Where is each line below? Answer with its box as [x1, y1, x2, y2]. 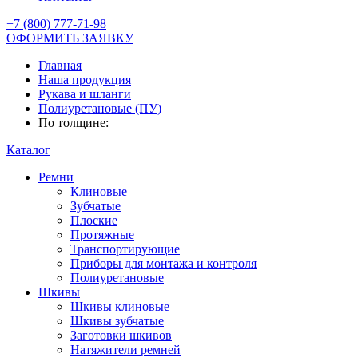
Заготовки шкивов [70, 328, 172, 342]
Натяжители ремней [70, 343, 181, 356]
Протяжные [70, 228, 134, 241]
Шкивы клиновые [70, 300, 169, 313]
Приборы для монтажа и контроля [70, 257, 257, 270]
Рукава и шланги [38, 87, 131, 101]
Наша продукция [38, 73, 131, 86]
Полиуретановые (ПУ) [38, 101, 161, 115]
